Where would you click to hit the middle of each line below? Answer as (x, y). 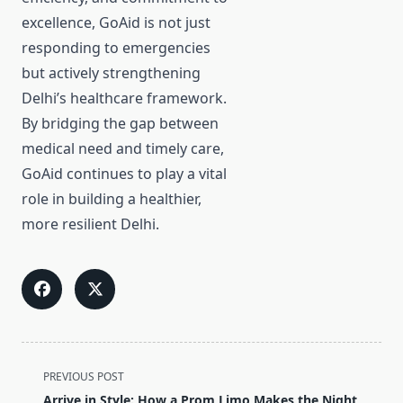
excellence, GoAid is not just (116, 23)
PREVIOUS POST (84, 377)
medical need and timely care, (123, 149)
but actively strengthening (111, 73)
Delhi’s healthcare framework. (124, 99)
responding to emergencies (116, 48)
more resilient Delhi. (90, 224)
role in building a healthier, (112, 199)
